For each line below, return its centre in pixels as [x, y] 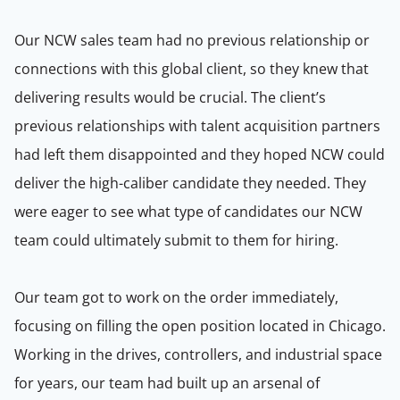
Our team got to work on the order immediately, [176, 297]
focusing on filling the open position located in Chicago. [200, 326]
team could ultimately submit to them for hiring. [178, 240]
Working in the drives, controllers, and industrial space [198, 354]
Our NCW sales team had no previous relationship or [192, 40]
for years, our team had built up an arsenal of [167, 383]
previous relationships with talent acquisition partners [197, 126]
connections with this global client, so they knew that [192, 69]
